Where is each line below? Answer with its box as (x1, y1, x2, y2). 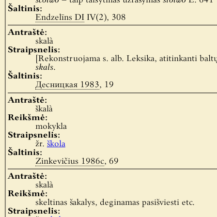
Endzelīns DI (35, 13, 84, 22)
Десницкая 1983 (35, 81, 99, 90)
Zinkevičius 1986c (35, 157, 104, 166)
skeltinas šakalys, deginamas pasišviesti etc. (35, 198, 195, 207)
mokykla (35, 122, 67, 131)
